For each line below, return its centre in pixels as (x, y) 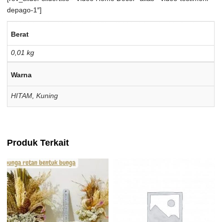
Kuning (47, 95)
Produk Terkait (38, 143)
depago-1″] (25, 10)
